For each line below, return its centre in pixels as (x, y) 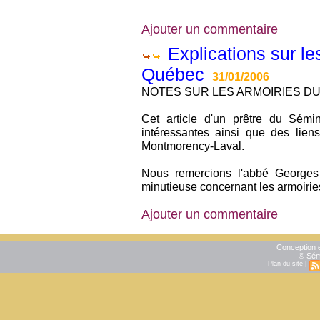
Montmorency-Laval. (193, 146)
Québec (175, 74)
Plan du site (286, 264)
